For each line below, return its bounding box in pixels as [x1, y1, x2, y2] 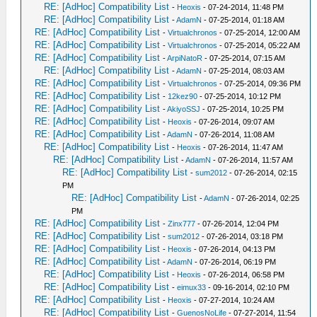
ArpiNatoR [167, 54, 203, 62]
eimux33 [177, 283, 207, 292]
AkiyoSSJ [167, 105, 201, 113]
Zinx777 [168, 219, 196, 228]
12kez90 [168, 92, 198, 100]
